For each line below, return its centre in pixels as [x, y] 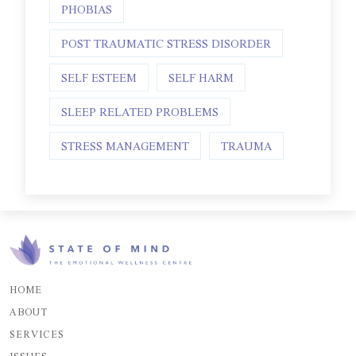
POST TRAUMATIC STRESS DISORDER [166, 43]
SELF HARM [201, 77]
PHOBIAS [87, 9]
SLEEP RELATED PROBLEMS [140, 112]
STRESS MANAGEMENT [125, 146]
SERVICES [37, 333]
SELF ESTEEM [99, 77]
